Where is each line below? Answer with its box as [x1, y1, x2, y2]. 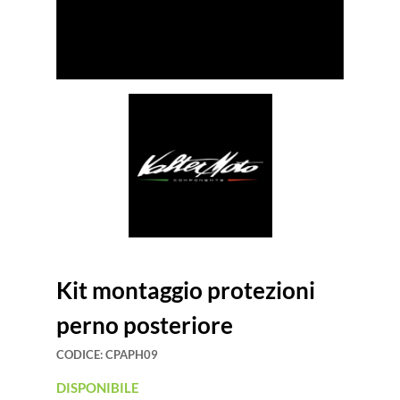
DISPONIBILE [56, 379, 139, 396]
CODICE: [56, 347, 105, 362]
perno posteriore [56, 311, 233, 339]
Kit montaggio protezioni [56, 276, 315, 304]
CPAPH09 [105, 347, 158, 362]
